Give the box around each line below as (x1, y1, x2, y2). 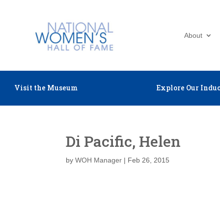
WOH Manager (75, 156, 122, 164)
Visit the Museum (14, 83, 78, 92)
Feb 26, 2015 (128, 156, 170, 164)
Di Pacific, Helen (66, 132, 181, 151)
